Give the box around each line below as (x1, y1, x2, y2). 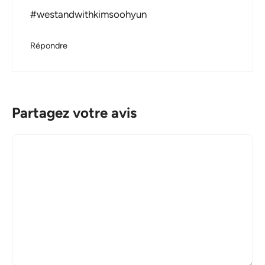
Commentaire (11, 135, 72, 147)
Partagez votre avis (12, 104, 137, 121)
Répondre (30, 40, 67, 51)
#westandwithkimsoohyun (30, 8, 147, 20)
